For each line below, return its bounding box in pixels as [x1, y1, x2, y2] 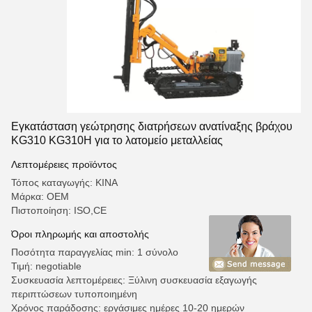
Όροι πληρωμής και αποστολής [11, 228, 149, 240]
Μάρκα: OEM [11, 191, 69, 202]
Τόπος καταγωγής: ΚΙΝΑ [11, 177, 118, 188]
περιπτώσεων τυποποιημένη [11, 288, 137, 299]
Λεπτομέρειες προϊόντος [11, 159, 117, 170]
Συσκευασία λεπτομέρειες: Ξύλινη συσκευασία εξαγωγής [11, 274, 257, 286]
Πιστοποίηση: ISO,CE [11, 205, 107, 216]
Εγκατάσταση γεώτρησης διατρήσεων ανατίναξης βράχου [11, 120, 292, 132]
